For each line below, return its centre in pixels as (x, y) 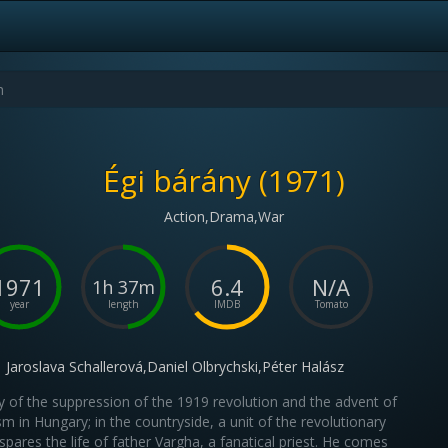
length (123, 304)
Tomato (331, 304)
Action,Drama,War (224, 216)
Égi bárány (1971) (224, 180)
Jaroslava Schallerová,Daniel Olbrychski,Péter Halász (175, 366)
